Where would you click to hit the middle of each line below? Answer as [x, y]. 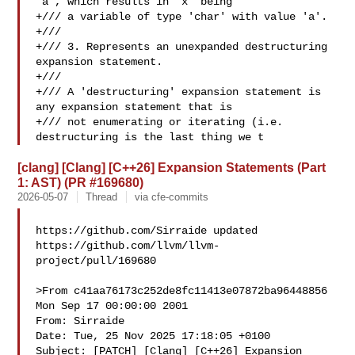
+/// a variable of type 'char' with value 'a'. [182, 17]
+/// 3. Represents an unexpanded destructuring [182, 47]
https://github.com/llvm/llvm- [128, 246]
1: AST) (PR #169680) [81, 182]
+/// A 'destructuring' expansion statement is [179, 92]
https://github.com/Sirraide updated [150, 231]
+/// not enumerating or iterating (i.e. [160, 122]
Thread [102, 197]
